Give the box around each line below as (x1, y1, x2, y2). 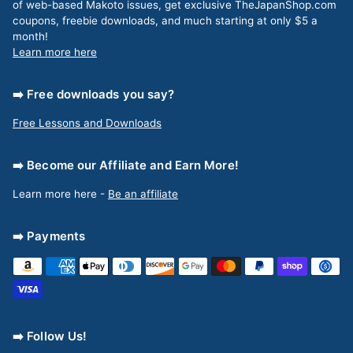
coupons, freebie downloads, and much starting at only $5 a (13, 13, 318, 27)
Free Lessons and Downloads (13, 116, 162, 129)
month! (13, 29, 48, 43)
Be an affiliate (108, 187, 178, 200)
